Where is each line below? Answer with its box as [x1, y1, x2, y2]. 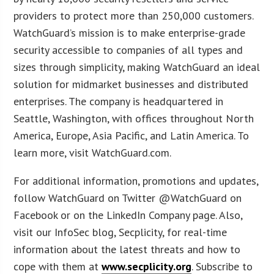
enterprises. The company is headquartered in [13, 94, 224, 108]
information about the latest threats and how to [13, 242, 241, 256]
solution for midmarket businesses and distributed [13, 76, 249, 91]
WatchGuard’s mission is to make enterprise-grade [13, 25, 246, 40]
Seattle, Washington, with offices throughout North [13, 111, 254, 125]
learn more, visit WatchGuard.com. [13, 145, 172, 160]
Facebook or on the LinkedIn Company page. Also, [13, 207, 243, 222]
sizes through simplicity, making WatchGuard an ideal [13, 59, 261, 74]
